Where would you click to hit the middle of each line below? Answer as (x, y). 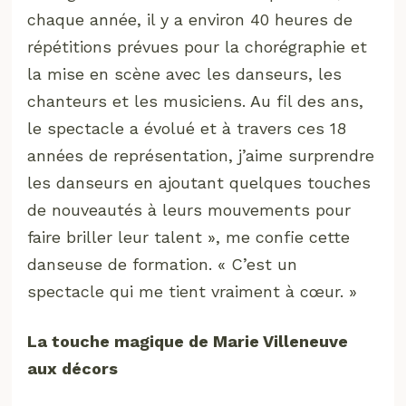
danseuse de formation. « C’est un (163, 264)
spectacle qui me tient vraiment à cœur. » (193, 291)
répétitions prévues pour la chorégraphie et (198, 46)
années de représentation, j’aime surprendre (201, 155)
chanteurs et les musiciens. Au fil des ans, (196, 101)
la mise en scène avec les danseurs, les (185, 73)
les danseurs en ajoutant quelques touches (199, 182)
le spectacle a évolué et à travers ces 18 (187, 128)
